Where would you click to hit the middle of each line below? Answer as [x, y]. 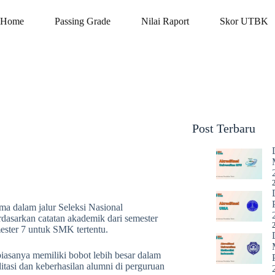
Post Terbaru [224, 128]
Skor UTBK [244, 21]
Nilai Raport [165, 21]
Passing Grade [83, 21]
